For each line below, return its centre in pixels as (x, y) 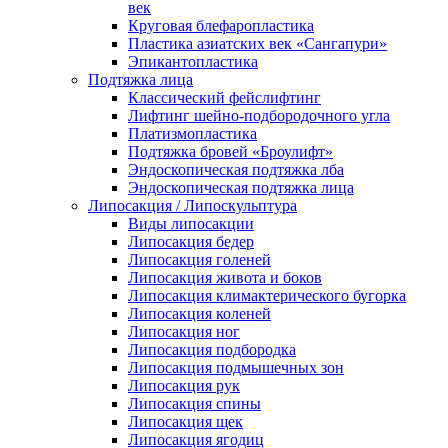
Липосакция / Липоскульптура (192, 205)
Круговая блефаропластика (221, 25)
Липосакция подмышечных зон (236, 367)
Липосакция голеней (199, 259)
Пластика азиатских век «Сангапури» (257, 43)
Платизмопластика (192, 133)
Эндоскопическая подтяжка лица (241, 187)
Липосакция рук (184, 385)
